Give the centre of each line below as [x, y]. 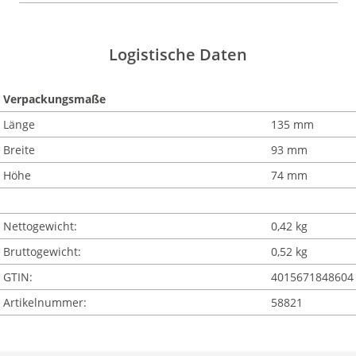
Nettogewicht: [40, 226]
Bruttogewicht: [42, 252]
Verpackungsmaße [54, 99]
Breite [19, 150]
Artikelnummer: [44, 302]
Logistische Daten [178, 54]
